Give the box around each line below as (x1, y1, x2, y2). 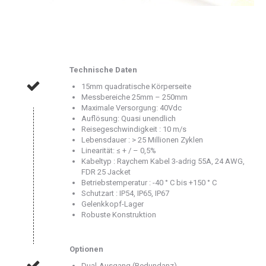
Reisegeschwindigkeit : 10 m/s (81, 124, 186, 134)
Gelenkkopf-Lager (81, 199, 144, 208)
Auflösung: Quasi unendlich (81, 113, 176, 123)
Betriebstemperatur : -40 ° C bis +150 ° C (81, 178, 217, 187)
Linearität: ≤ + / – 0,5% (81, 145, 156, 155)
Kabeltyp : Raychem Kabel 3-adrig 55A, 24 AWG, (81, 156, 245, 166)
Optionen (69, 244, 103, 254)
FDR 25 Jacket (81, 167, 131, 176)
